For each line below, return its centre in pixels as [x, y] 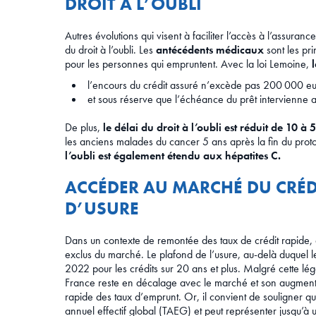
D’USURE [102, 209]
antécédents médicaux [210, 50]
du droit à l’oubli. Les [110, 50]
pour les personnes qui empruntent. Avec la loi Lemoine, [188, 64]
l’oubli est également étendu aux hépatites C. [173, 156]
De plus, [84, 128]
